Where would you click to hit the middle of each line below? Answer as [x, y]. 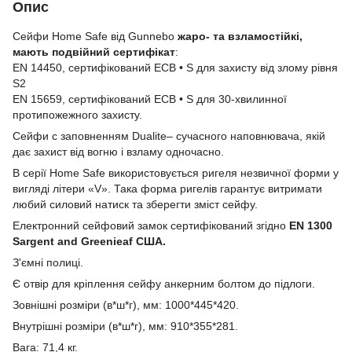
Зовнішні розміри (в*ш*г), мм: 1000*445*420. [126, 304]
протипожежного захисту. [77, 114]
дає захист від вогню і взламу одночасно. [118, 151]
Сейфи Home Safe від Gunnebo [95, 36]
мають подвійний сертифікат [94, 51]
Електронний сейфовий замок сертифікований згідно [151, 225]
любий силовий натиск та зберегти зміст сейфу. [135, 204]
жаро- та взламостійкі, [240, 36]
